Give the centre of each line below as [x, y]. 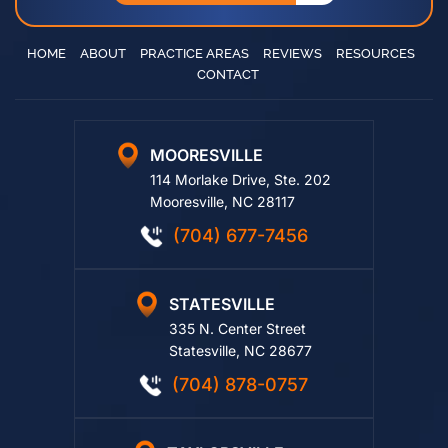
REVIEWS [292, 58]
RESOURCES [375, 58]
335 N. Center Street [237, 333]
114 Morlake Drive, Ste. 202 [240, 184]
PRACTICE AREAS [194, 58]
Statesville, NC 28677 [240, 355]
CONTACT [227, 79]
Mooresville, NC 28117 [222, 206]
